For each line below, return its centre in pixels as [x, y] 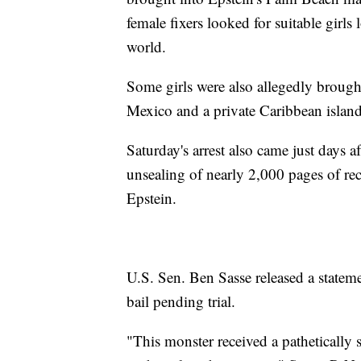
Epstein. [151, 198]
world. [146, 47]
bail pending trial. [181, 301]
